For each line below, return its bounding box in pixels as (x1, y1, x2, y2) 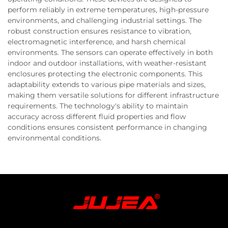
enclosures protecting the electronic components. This (8, 69, 203, 78)
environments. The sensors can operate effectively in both (8, 47, 213, 57)
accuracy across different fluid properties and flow (8, 111, 186, 121)
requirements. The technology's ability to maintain (8, 101, 188, 110)
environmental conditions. (8, 133, 101, 142)
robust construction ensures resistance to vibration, (8, 26, 191, 36)
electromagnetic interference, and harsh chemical (8, 37, 186, 46)
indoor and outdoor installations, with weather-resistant (8, 58, 207, 68)
